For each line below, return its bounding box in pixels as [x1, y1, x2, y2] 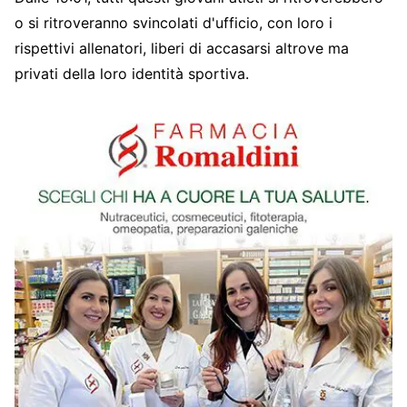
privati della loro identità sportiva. [15, 64, 249, 83]
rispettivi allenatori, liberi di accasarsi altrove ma [15, 38, 349, 57]
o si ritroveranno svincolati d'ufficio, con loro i [15, 13, 333, 32]
